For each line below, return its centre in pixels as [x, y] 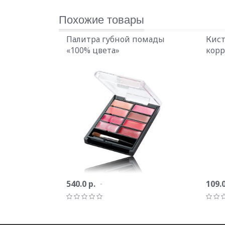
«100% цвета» [93, 50]
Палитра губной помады [116, 39]
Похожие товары [101, 19]
